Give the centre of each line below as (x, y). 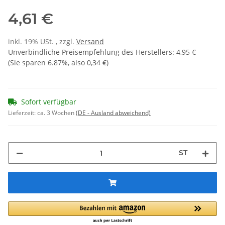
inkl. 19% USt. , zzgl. (42, 42)
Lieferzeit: (23, 113)
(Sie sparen (28, 63)
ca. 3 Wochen (57, 113)
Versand (90, 42)
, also (77, 63)
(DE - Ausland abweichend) (113, 113)
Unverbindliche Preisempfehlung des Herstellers (90, 52)
